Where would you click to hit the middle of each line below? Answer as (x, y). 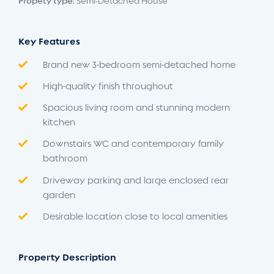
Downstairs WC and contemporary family (133, 144)
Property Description (67, 257)
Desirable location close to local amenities (135, 216)
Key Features (49, 41)
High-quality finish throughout (108, 86)
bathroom (65, 159)
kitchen (59, 122)
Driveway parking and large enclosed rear (136, 180)
